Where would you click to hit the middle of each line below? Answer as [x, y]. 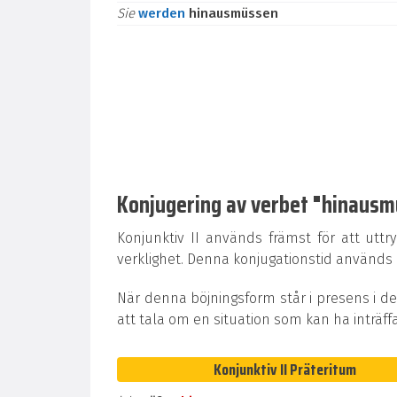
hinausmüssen [234, 13]
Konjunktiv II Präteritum [284, 370]
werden [163, 13]
